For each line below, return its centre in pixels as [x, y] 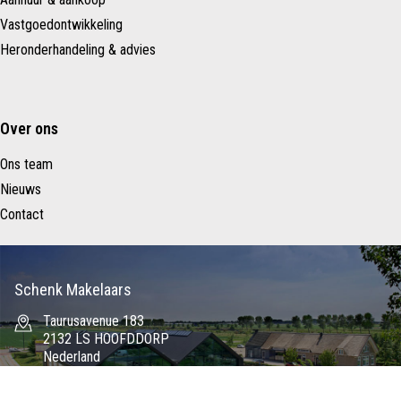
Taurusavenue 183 [94, 320]
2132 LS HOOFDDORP [106, 338]
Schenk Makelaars [73, 289]
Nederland [72, 356]
